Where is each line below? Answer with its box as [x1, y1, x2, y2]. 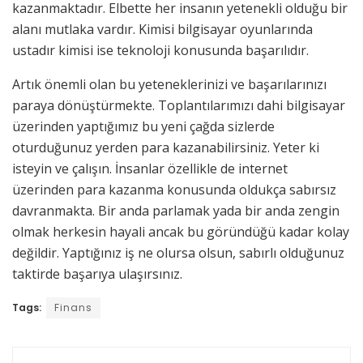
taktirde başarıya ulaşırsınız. [12, 264, 182, 283]
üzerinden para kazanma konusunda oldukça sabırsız [12, 180, 336, 199]
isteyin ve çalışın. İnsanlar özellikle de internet [12, 159, 288, 177]
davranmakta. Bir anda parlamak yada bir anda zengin [12, 201, 340, 220]
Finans [54, 300, 92, 314]
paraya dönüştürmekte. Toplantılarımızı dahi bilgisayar [12, 96, 345, 114]
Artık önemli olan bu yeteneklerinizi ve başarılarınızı [12, 75, 327, 93]
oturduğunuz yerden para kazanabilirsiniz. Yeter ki [12, 138, 319, 156]
